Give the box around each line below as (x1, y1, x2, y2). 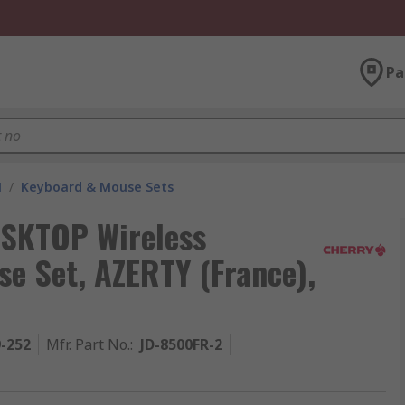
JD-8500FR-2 (140, 334, 222, 354)
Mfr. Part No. (46, 334, 130, 354)
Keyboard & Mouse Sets (21, 178, 174, 195)
